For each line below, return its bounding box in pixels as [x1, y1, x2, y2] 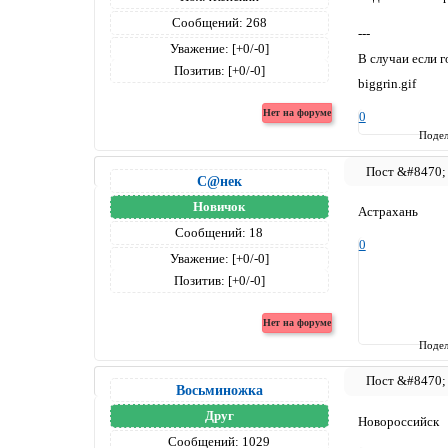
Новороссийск [357, 413, 439, 429]
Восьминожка [175, 382, 263, 399]
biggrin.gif [357, 75, 416, 91]
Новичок [193, 198, 246, 214]
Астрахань [357, 204, 418, 220]
